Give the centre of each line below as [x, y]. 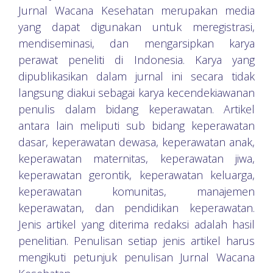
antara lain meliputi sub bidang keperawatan [136, 126]
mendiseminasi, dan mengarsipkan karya [136, 43]
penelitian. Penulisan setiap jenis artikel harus [136, 241]
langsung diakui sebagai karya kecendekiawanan [136, 93]
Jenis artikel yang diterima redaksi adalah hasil [136, 224]
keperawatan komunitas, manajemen [136, 191]
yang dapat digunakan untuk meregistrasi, [136, 27]
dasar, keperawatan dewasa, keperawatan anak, [136, 142]
